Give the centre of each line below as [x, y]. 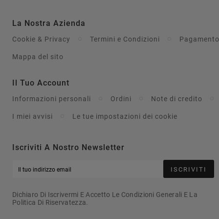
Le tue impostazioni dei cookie [125, 116]
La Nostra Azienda [49, 23]
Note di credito [176, 99]
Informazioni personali [51, 99]
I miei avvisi [32, 116]
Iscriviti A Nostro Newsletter [68, 147]
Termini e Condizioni [125, 39]
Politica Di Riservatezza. [50, 202]
